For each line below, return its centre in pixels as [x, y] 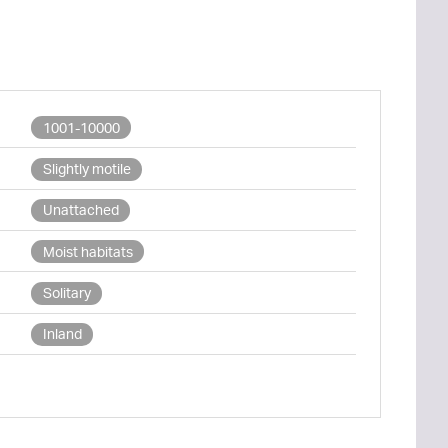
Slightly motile [86, 168]
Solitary [66, 293]
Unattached [80, 210]
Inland [62, 334]
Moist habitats [87, 251]
